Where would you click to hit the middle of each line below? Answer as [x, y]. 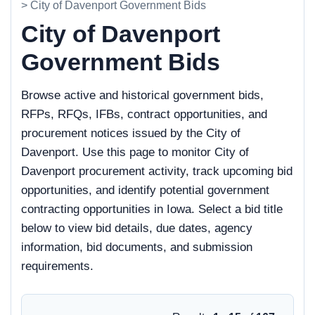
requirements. [57, 266]
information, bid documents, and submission [137, 247]
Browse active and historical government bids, [142, 95]
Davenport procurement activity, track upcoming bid [157, 171]
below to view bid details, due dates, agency [137, 228]
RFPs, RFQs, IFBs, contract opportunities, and [144, 114]
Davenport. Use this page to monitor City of [135, 152]
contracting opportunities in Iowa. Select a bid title [152, 209]
